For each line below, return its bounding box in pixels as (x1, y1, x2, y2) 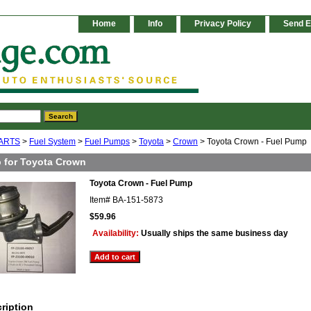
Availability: (92, 228, 141, 239)
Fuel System (29, 137, 76, 147)
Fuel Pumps (85, 137, 130, 147)
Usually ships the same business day (141, 228, 288, 239)
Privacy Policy (194, 19, 251, 28)
